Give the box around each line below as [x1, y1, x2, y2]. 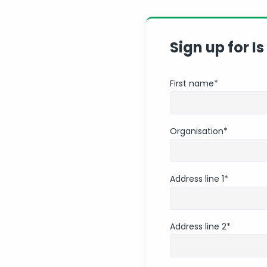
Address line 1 [169, 173, 224, 185]
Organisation [169, 125, 223, 138]
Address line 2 [169, 221, 226, 233]
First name [169, 77, 214, 90]
